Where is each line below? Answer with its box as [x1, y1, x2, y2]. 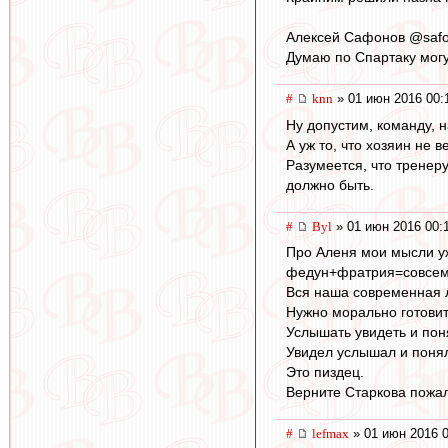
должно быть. [286, 176, 374, 193]
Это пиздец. [286, 364, 364, 381]
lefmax [312, 426, 349, 442]
